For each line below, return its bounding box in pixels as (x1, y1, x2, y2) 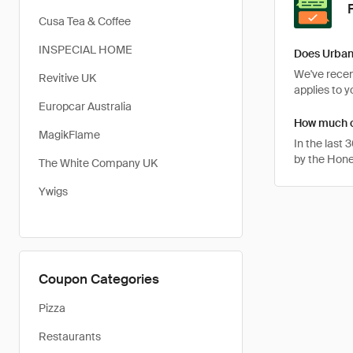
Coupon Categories (39, 270, 159, 288)
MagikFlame (39, 128, 100, 142)
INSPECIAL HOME (39, 43, 132, 57)
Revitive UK (39, 71, 96, 85)
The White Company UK (39, 156, 158, 170)
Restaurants (39, 329, 101, 344)
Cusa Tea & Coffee (39, 14, 131, 28)
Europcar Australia (39, 99, 132, 113)
